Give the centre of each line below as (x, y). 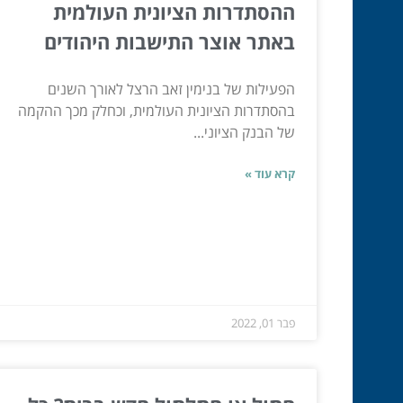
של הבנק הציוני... (244, 132)
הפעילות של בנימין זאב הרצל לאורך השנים (171, 89)
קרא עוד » (270, 173)
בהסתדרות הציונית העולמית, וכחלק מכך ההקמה (157, 110)
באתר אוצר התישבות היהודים (170, 41)
